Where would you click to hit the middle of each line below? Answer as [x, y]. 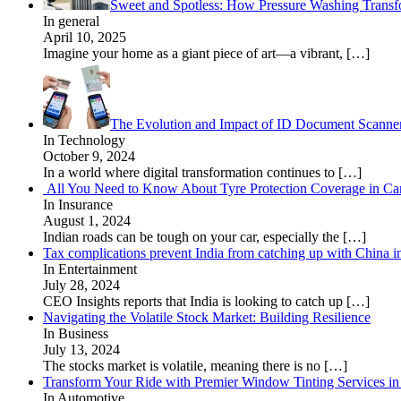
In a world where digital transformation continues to [191, 172]
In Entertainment [90, 269]
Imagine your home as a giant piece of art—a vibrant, [195, 53]
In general [71, 21]
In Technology [84, 140]
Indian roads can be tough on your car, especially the [193, 236]
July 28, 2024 [81, 285]
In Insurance [78, 204]
